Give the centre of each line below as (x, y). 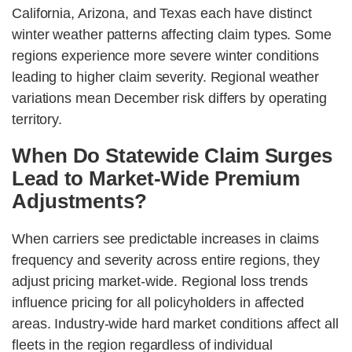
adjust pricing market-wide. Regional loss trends (160, 282)
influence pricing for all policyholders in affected (158, 303)
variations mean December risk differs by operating (169, 99)
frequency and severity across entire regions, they (166, 260)
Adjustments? (79, 202)
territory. (37, 120)
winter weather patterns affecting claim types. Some (172, 35)
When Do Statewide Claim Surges (172, 156)
